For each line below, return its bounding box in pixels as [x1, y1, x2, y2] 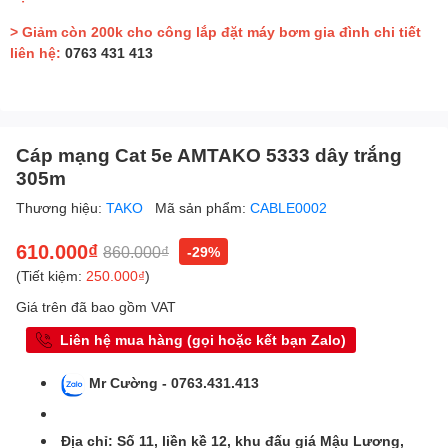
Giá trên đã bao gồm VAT [16, 298, 176, 316]
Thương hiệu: [16, 199, 106, 217]
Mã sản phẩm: [155, 199, 250, 217]
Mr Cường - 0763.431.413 [89, 374, 259, 392]
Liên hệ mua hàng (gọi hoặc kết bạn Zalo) [60, 331, 346, 349]
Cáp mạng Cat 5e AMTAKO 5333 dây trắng [16, 143, 402, 167]
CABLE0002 [250, 199, 327, 217]
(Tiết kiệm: [16, 267, 86, 285]
